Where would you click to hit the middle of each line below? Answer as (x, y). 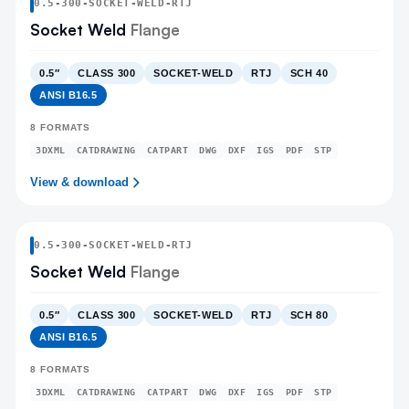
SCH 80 (309, 315)
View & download (79, 182)
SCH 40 (309, 73)
